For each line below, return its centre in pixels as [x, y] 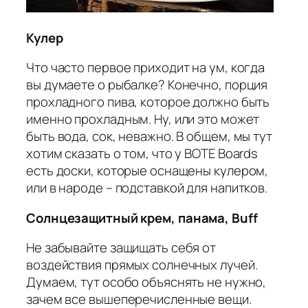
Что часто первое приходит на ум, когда [146, 68]
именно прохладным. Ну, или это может [143, 119]
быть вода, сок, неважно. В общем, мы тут [149, 136]
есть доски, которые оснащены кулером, [147, 171]
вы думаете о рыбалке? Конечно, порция [147, 85]
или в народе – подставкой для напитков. [147, 188]
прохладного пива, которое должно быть [148, 102]
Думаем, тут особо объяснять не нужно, [146, 282]
